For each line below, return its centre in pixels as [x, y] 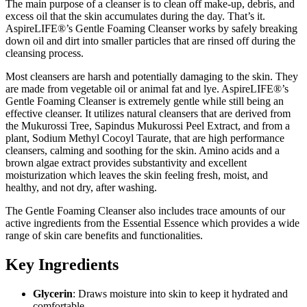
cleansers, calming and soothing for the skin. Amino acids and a [143, 151]
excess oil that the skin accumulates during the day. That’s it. [135, 16]
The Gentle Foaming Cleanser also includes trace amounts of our [145, 211]
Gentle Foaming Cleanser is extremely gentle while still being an [145, 101]
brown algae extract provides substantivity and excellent [126, 163]
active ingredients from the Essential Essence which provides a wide [152, 223]
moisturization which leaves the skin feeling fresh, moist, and [137, 175]
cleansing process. [45, 53]
